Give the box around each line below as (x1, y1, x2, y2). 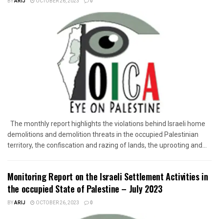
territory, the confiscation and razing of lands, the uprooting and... (7, 141, 207, 150)
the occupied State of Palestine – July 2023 (7, 182, 162, 196)
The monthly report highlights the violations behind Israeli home (7, 120, 205, 128)
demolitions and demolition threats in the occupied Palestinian (7, 131, 198, 139)
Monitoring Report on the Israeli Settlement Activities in (7, 170, 208, 183)
